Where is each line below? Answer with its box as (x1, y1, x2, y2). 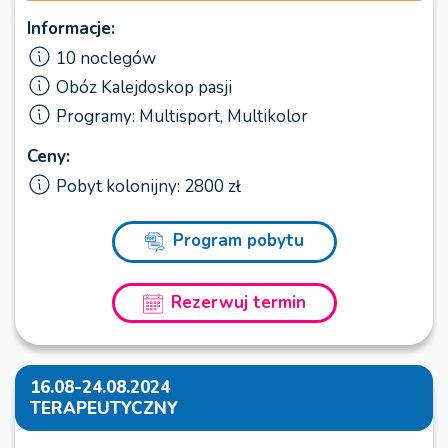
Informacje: (27, 17, 115, 41)
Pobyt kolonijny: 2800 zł (56, 175, 241, 199)
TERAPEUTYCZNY (30, 396, 178, 420)
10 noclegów (56, 47, 156, 71)
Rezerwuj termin (170, 290, 306, 314)
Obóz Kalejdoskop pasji (56, 76, 232, 100)
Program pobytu (172, 229, 304, 253)
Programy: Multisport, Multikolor (56, 105, 308, 129)
